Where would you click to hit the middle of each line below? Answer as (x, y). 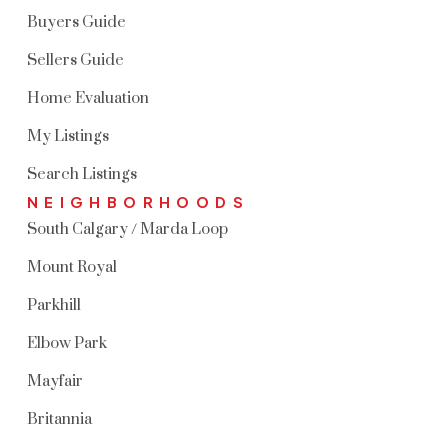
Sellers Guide (75, 60)
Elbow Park (66, 343)
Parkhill (53, 305)
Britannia (59, 419)
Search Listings (81, 174)
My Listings (67, 136)
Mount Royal (71, 267)
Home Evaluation (87, 98)
